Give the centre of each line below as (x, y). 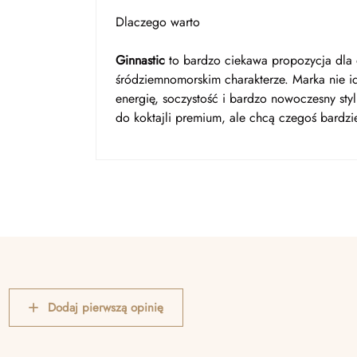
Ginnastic (140, 60)
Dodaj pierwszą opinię (106, 307)
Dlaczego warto (158, 22)
